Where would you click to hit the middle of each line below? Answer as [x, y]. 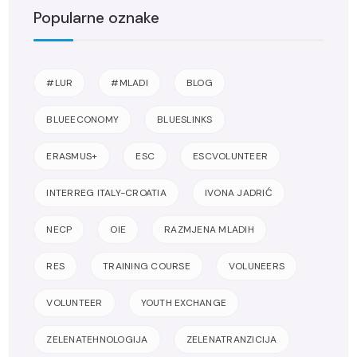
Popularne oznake [97, 18]
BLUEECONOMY [83, 119]
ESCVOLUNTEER [231, 156]
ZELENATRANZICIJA [231, 339]
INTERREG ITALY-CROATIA [106, 192]
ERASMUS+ [72, 156]
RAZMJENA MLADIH [209, 229]
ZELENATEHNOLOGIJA [97, 339]
